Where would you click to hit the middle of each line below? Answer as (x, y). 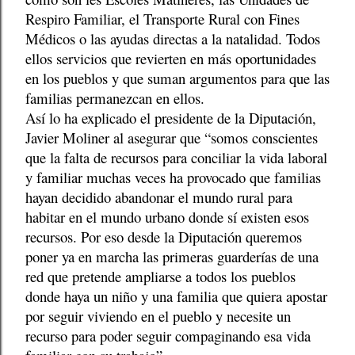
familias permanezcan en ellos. (115, 98)
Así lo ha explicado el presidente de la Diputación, (171, 118)
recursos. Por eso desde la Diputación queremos (164, 237)
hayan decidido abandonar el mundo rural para (159, 197)
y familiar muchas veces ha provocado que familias (173, 177)
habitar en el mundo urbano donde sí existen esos (167, 217)
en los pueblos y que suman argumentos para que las (177, 78)
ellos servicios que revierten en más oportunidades (171, 59)
